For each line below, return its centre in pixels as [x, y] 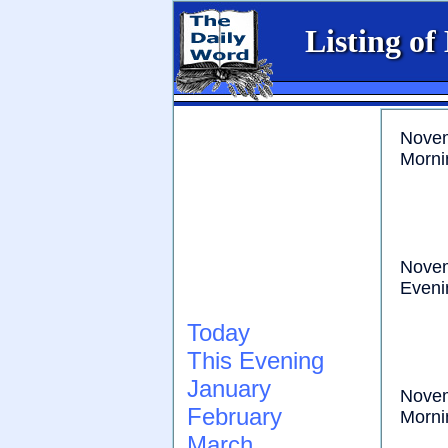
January [229, 388]
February [234, 416]
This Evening [255, 360]
